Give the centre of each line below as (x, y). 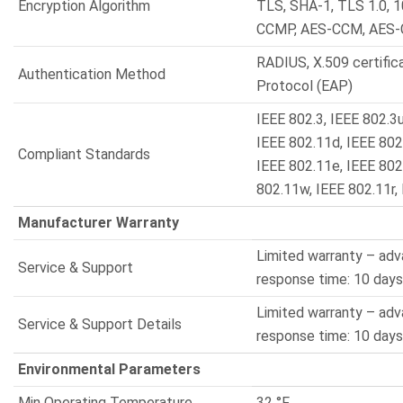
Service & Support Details (100, 324)
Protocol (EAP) (304, 86)
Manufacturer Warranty (99, 223)
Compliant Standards (84, 154)
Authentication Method (92, 74)
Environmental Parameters (109, 369)
